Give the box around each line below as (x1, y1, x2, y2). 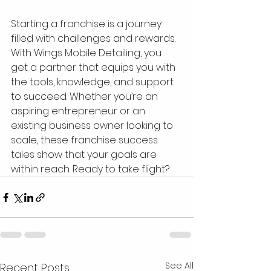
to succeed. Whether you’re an (11, 90, 160, 104)
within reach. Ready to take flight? (11, 162, 169, 177)
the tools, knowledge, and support (11, 75, 176, 90)
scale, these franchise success (11, 133, 160, 148)
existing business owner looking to (11, 119, 175, 133)
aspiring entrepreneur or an (11, 104, 148, 119)
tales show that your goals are (11, 148, 159, 162)
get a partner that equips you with (11, 60, 178, 75)
